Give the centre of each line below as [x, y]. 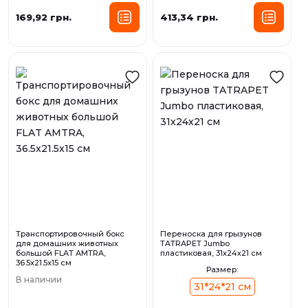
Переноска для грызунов [211, 234]
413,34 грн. [189, 17]
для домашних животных [67, 244]
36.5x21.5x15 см [44, 263]
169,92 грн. [44, 17]
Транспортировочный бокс [70, 234]
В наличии [39, 280]
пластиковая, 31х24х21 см [211, 253]
